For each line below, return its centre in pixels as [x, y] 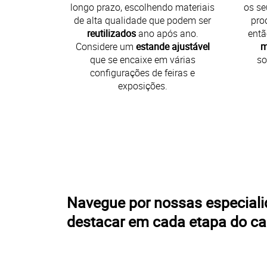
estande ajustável [173, 46]
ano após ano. [167, 33]
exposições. [142, 86]
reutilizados [111, 33]
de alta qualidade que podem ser [143, 20]
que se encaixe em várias [142, 59]
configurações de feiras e [143, 72]
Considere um [105, 46]
